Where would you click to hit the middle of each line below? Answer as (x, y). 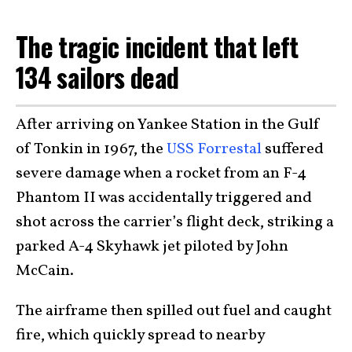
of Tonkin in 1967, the (91, 149)
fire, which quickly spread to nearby (140, 335)
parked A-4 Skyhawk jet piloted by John (152, 247)
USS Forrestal (214, 149)
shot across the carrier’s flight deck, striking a (175, 222)
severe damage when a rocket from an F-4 (161, 174)
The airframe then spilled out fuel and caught (174, 311)
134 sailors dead (97, 77)
